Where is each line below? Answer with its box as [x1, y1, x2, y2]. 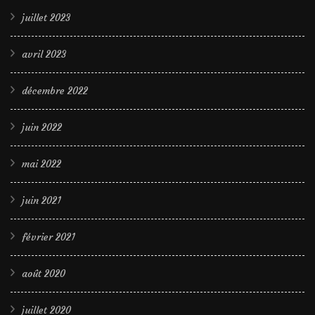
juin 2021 [22, 193, 61, 207]
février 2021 [22, 230, 75, 243]
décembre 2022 [22, 84, 88, 97]
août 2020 [22, 266, 65, 280]
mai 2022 [22, 157, 61, 170]
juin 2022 [22, 120, 62, 134]
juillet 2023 [22, 11, 70, 24]
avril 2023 [22, 47, 66, 60]
